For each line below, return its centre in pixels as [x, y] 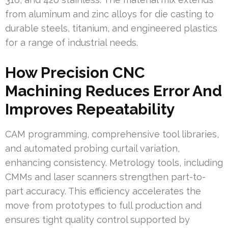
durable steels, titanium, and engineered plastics [111, 28]
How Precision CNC [75, 73]
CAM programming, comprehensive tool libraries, [112, 134]
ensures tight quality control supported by [97, 220]
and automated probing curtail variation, [92, 149]
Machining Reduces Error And [113, 91]
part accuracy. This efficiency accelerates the [103, 191]
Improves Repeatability [90, 109]
